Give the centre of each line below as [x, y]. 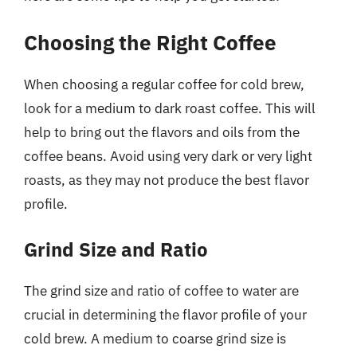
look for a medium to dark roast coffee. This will [170, 108]
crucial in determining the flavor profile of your [165, 314]
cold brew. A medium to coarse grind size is [155, 338]
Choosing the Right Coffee [150, 42]
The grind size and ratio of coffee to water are [161, 290]
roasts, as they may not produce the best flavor [167, 180]
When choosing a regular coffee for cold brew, [164, 84]
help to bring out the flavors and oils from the [162, 132]
